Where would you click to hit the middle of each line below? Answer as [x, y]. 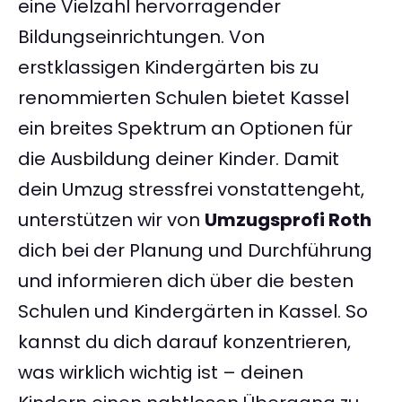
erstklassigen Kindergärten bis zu [168, 68]
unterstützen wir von [111, 220]
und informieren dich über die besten [186, 281]
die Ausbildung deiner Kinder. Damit [179, 159]
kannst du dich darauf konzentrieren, [184, 342]
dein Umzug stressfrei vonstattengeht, [191, 190]
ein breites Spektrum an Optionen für [185, 129]
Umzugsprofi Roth [288, 220]
